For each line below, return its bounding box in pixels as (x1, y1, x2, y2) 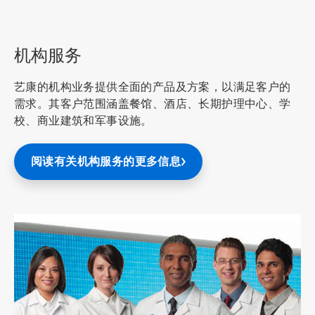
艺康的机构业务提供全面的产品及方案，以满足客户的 (14, 80, 291, 94)
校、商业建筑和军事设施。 (14, 114, 153, 128)
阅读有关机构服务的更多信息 (31, 155, 181, 169)
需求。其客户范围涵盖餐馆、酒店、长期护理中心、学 (14, 97, 291, 111)
